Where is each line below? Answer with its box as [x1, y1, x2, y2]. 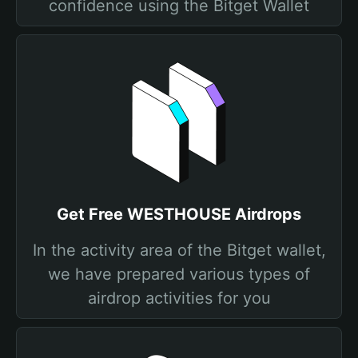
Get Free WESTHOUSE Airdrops [57, 205, 301, 224]
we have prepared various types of [48, 265, 310, 284]
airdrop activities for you [87, 288, 271, 308]
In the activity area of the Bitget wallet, [32, 241, 326, 260]
